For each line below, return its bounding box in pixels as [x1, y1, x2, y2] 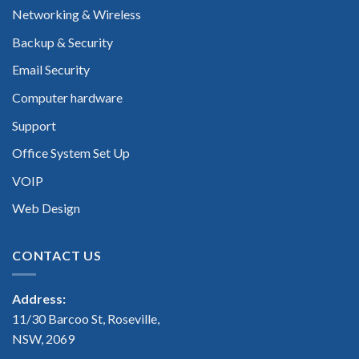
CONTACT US [12, 247, 102, 263]
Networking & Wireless [12, 6, 141, 22]
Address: [12, 291, 66, 307]
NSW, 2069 [12, 331, 75, 347]
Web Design [12, 200, 80, 216]
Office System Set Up [12, 145, 130, 161]
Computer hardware [12, 89, 123, 105]
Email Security [12, 62, 90, 78]
